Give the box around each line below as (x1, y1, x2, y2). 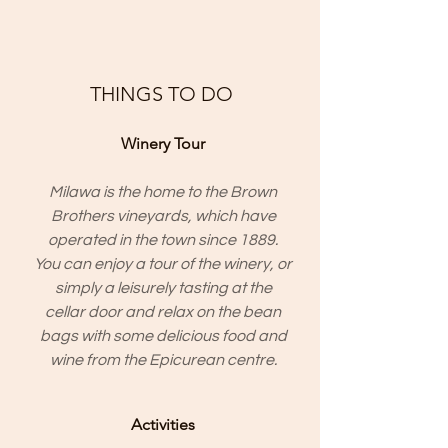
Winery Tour (121, 134, 205, 153)
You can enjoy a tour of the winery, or (34, 256, 292, 272)
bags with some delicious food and (39, 328, 287, 344)
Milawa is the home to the (49, 184, 230, 200)
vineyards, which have (113, 208, 276, 224)
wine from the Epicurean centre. (49, 352, 277, 368)
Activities (131, 415, 195, 434)
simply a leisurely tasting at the (54, 280, 272, 296)
